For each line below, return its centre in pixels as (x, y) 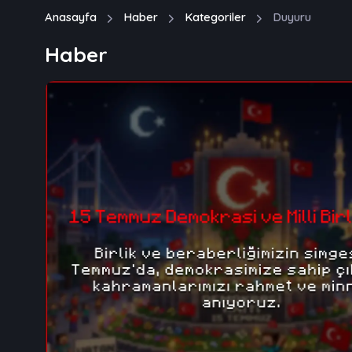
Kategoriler (215, 17)
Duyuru (292, 17)
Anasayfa (71, 17)
